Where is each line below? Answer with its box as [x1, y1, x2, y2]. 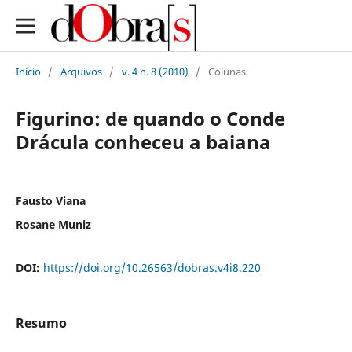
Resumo [15, 313, 67, 332]
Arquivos [60, 64, 102, 79]
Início [15, 64, 41, 79]
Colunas [207, 64, 246, 79]
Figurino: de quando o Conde [15, 104, 285, 131]
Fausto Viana [15, 192, 86, 208]
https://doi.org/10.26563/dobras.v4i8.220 [42, 259, 261, 275]
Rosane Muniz [15, 216, 91, 232]
